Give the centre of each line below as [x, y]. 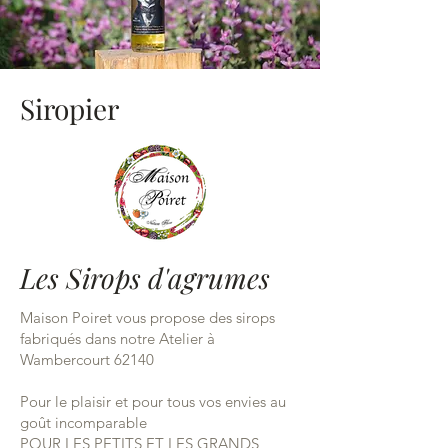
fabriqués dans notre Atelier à [117, 338]
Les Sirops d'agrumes [145, 277]
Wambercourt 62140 [87, 359]
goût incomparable [85, 422]
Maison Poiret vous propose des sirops [147, 317]
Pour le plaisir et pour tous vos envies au [153, 401]
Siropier [69, 108]
